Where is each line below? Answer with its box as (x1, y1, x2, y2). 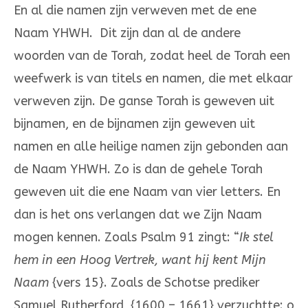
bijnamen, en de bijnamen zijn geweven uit (14, 116, 255, 132)
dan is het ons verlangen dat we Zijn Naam (14, 207, 262, 223)
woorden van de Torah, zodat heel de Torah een (14, 48, 290, 64)
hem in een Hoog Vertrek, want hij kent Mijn (14, 252, 266, 268)
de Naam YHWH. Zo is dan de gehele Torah (14, 162, 263, 177)
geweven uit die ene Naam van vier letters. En (14, 184, 280, 200)
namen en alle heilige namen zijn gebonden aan (14, 139, 288, 155)
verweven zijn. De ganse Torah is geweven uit (14, 93, 274, 109)
